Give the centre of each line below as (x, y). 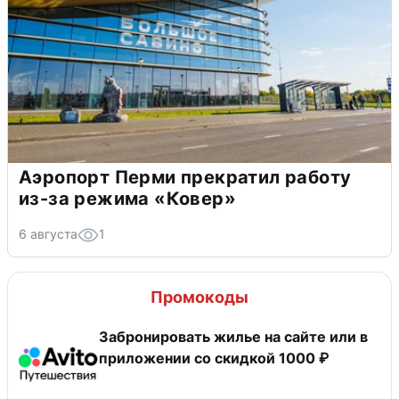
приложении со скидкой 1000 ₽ (214, 358)
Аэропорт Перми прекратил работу (185, 177)
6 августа (48, 233)
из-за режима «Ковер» (127, 198)
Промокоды (199, 297)
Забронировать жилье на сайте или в (233, 336)
